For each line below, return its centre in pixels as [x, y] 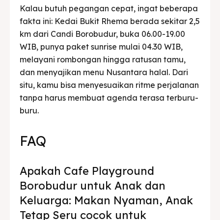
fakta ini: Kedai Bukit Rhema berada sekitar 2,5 [110, 21]
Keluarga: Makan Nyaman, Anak [106, 200]
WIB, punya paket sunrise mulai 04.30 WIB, [101, 46]
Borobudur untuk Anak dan [93, 185]
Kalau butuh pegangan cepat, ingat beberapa [109, 8]
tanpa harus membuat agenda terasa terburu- [109, 97]
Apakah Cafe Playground [87, 171]
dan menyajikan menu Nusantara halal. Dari [104, 72]
